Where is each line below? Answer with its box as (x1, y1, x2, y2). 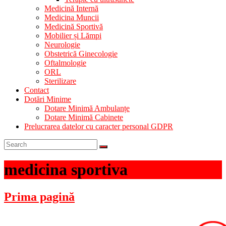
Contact (24, 86, 49, 94)
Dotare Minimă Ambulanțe (44, 104, 130, 112)
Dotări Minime (24, 95, 71, 103)
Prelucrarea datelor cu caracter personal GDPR (24, 122, 173, 131)
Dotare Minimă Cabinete (44, 113, 123, 122)
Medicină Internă (44, 4, 98, 13)
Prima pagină (4, 190, 75, 203)
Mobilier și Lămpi (44, 31, 101, 40)
